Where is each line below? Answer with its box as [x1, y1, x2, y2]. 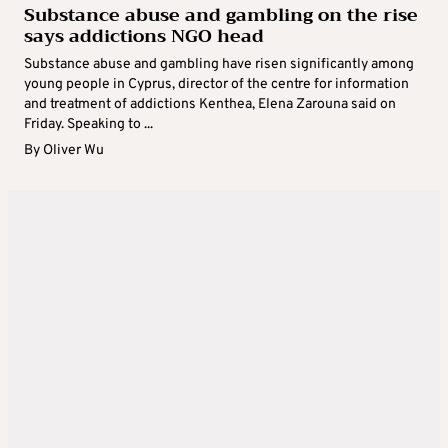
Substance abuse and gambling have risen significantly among [24, 56, 414, 74]
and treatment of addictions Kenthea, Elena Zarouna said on [24, 96, 396, 114]
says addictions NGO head [24, 20, 264, 53]
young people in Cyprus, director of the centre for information [24, 76, 409, 94]
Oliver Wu [43, 142, 104, 160]
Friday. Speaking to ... [24, 116, 153, 134]
